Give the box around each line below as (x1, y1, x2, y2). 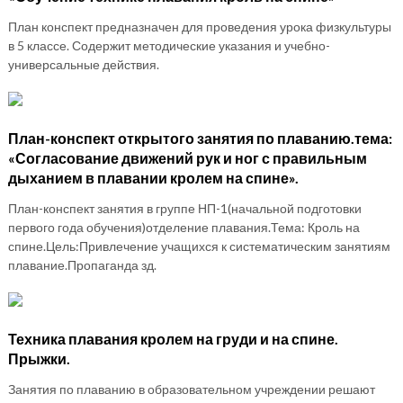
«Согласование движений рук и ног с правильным (7, 148, 367, 166)
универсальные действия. (7, 56, 159, 72)
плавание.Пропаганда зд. (7, 256, 157, 273)
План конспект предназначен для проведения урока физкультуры (7, 18, 391, 34)
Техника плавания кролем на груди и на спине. (7, 329, 338, 347)
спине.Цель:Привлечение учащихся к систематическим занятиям (7, 237, 390, 254)
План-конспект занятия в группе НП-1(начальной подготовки (7, 200, 362, 216)
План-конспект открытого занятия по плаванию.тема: (7, 129, 392, 147)
